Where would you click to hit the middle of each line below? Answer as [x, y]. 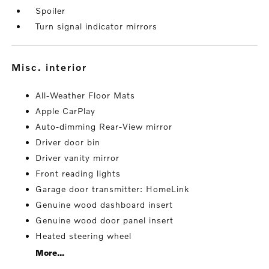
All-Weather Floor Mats [86, 95]
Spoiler [51, 11]
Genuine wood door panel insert [105, 220]
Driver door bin [68, 142]
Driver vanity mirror [78, 158]
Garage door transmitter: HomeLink [113, 189]
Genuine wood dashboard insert [104, 204]
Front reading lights [78, 173]
